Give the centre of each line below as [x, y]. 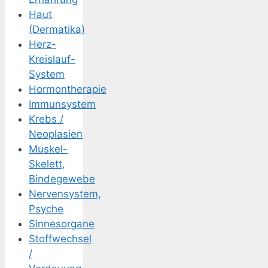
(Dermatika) [57, 30]
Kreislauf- [52, 60]
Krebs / [46, 119]
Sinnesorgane [62, 224]
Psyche [46, 209]
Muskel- [48, 149]
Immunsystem [62, 104]
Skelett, [47, 164]
